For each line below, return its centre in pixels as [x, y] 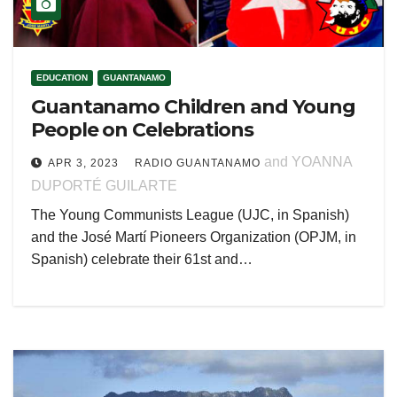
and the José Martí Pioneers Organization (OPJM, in [194, 237]
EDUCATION [62, 78]
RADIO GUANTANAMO [198, 163]
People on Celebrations [142, 130]
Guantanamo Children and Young [194, 107]
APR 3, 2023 [83, 163]
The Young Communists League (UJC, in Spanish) [190, 215]
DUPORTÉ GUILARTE [104, 186]
